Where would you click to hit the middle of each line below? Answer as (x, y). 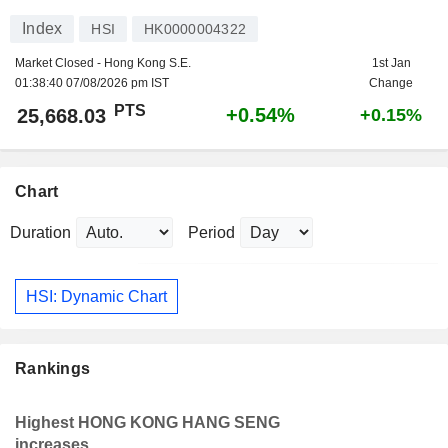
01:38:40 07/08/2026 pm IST (92, 83)
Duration (40, 232)
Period (211, 232)
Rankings (53, 369)
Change (391, 83)
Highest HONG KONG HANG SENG (147, 423)
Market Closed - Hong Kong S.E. (103, 63)
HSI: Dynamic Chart (96, 296)
